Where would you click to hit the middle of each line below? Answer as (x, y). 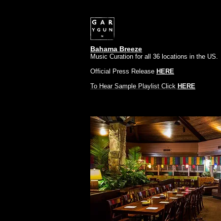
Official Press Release (123, 71)
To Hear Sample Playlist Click (134, 86)
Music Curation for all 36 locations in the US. (155, 56)
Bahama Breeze (116, 49)
